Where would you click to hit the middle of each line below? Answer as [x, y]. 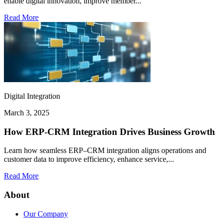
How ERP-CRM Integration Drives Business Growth [109, 131]
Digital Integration [32, 96]
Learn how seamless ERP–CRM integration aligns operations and [105, 151]
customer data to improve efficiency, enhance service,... [89, 159]
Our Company [46, 214]
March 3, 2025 [27, 112]
